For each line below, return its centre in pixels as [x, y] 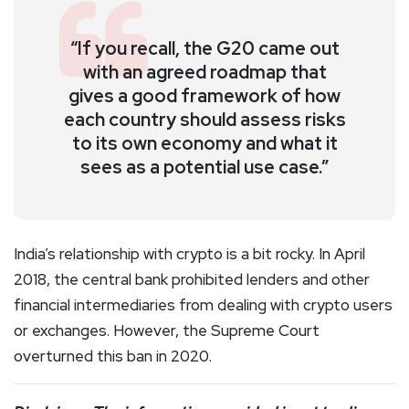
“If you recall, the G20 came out [204, 48]
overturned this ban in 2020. [113, 356]
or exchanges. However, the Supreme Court [167, 330]
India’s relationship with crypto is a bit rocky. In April [189, 253]
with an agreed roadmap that [204, 72]
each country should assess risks [204, 119]
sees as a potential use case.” [204, 167]
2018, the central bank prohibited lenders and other [192, 279]
